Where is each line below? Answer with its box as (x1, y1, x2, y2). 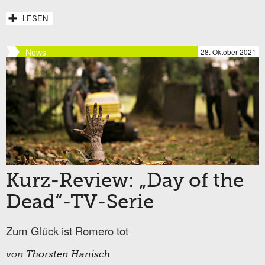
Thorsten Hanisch (26, 250, 110, 260)
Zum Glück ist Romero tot (6, 223, 128, 239)
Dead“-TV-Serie (6, 193, 154, 214)
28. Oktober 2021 (201, 46, 256, 57)
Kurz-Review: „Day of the (6, 172, 244, 192)
